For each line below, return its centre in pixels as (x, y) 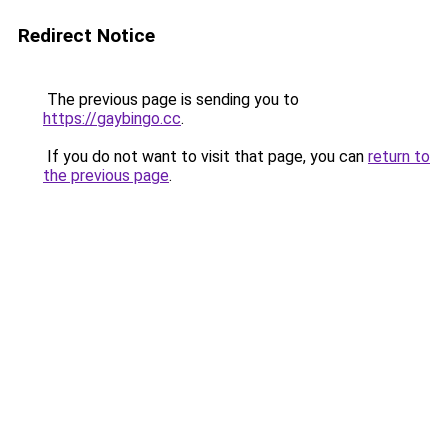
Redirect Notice (86, 35)
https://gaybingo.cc (112, 118)
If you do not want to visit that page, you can (205, 156)
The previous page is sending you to (171, 99)
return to (399, 156)
